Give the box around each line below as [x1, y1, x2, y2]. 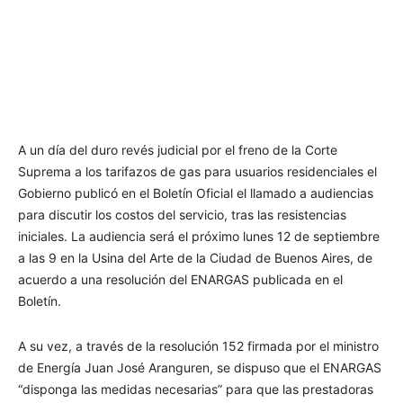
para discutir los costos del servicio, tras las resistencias [18, 206, 346, 222]
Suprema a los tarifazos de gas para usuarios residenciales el [18, 163, 377, 179]
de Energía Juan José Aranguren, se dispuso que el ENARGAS [18, 359, 381, 375]
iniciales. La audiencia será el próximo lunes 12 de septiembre [18, 228, 380, 244]
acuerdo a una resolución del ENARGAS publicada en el [18, 271, 343, 287]
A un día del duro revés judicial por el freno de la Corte [18, 141, 337, 157]
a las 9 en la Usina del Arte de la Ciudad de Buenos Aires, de [18, 249, 372, 265]
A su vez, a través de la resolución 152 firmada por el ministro [18, 337, 379, 354]
